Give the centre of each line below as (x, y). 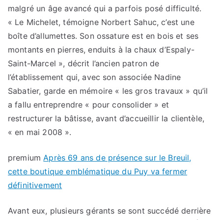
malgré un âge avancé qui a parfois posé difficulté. (105, 9)
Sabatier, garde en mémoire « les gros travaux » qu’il (108, 91)
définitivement (35, 185)
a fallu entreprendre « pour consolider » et (88, 105)
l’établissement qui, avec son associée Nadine (95, 77)
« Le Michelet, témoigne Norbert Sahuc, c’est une (101, 22)
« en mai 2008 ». (40, 132)
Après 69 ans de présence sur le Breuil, (117, 158)
